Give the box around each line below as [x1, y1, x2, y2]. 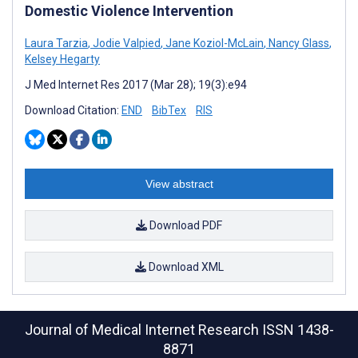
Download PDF [147, 218, 222, 232]
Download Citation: [25, 103, 121, 117]
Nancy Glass [266, 36, 329, 50]
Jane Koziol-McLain [163, 36, 264, 50]
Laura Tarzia [25, 36, 88, 50]
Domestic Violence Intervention [25, 2, 233, 19]
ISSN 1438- [261, 321, 334, 338]
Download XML [145, 260, 224, 273]
